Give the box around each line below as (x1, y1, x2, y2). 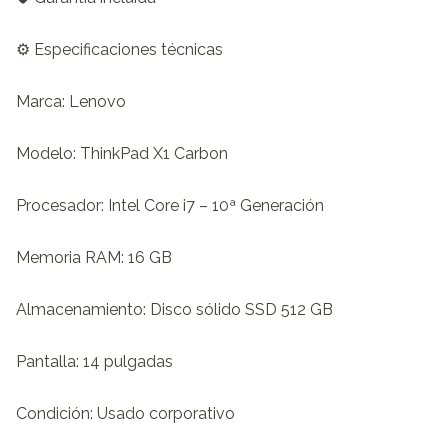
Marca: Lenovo (16, 91, 126, 111)
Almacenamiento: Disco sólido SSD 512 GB (16, 299, 333, 319)
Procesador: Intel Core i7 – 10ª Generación (16, 195, 324, 215)
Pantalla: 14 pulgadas (16, 351, 173, 371)
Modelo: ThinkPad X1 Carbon (16, 143, 228, 163)
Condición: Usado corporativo (16, 403, 235, 423)
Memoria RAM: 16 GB (16, 247, 172, 267)
